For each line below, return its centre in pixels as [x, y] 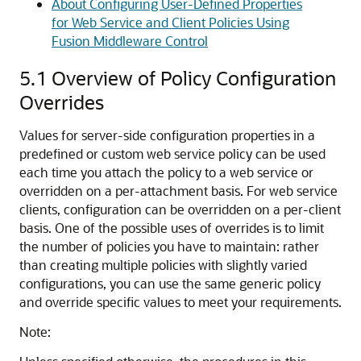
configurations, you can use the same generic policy [170, 283]
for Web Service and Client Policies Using [170, 22]
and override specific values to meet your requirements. [180, 302]
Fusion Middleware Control [130, 41]
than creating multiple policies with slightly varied [163, 265]
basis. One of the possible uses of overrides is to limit [172, 228]
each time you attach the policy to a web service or [166, 172]
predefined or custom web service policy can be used [172, 154]
